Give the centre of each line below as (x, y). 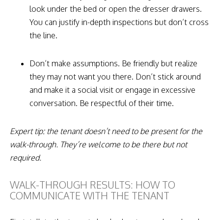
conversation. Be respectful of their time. (102, 103)
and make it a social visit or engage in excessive (112, 90)
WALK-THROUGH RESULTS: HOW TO (93, 184)
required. (26, 157)
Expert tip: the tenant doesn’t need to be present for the (106, 131)
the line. (43, 35)
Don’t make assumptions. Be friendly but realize (113, 63)
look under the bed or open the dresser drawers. (116, 9)
